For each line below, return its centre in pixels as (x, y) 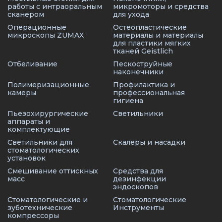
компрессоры (33, 216)
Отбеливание (32, 64)
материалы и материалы (158, 35)
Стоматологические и (48, 200)
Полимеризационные (48, 85)
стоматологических (43, 150)
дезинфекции (140, 179)
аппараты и (29, 121)
